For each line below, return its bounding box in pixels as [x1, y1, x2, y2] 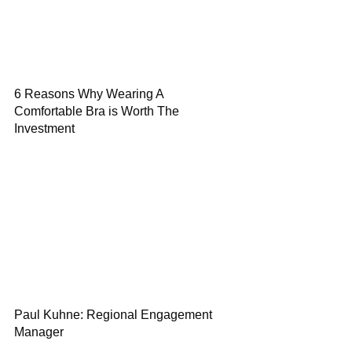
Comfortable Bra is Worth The [14, 104, 179, 118]
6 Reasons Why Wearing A [14, 87, 163, 101]
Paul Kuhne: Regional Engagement [14, 308, 212, 321]
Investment [14, 122, 75, 135]
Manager [14, 325, 64, 339]
